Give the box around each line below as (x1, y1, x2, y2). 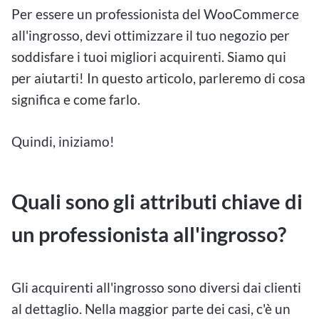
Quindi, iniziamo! (11, 133, 115, 150)
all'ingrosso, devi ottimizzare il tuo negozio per (11, 27, 290, 44)
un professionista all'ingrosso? (11, 222, 286, 247)
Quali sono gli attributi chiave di (11, 189, 303, 214)
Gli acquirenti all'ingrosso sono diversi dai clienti (11, 278, 301, 296)
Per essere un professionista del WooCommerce (11, 6, 299, 23)
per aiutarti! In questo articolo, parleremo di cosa (11, 70, 305, 87)
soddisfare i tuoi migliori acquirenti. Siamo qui (11, 48, 286, 66)
